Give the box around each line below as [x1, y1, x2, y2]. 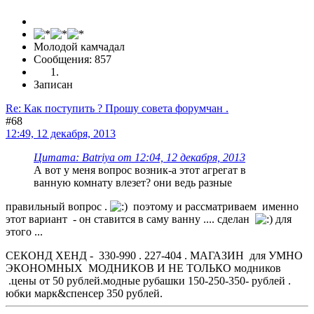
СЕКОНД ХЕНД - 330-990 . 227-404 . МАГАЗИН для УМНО [6, 249, 303, 261]
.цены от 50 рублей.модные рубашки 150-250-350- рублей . [6, 274, 291, 287]
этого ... [6, 225, 43, 238]
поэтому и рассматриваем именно [128, 200, 299, 212]
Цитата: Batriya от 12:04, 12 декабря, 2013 [34, 151, 245, 163]
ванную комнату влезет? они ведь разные [34, 176, 232, 189]
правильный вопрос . [6, 200, 110, 212]
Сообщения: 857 [34, 53, 111, 65]
